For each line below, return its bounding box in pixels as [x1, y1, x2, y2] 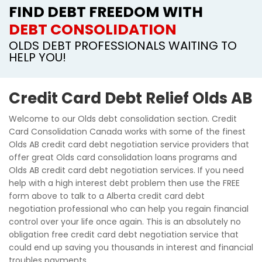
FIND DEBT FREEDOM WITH [9, 2, 203, 22]
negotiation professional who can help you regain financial [9, 203, 249, 215]
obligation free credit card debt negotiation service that [9, 229, 239, 240]
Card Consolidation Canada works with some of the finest [9, 126, 246, 137]
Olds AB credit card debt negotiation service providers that [9, 139, 249, 150]
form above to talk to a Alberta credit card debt [9, 190, 205, 202]
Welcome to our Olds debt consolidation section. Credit [9, 113, 237, 125]
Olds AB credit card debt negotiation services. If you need [9, 164, 244, 176]
